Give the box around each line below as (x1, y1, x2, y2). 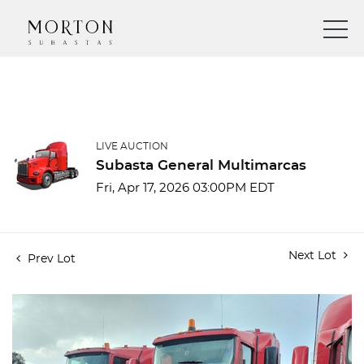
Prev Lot (24, 253, 76, 265)
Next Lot (288, 250, 340, 262)
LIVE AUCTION (96, 141, 168, 151)
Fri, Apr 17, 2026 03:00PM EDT (96, 182, 275, 194)
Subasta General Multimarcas (96, 158, 306, 172)
